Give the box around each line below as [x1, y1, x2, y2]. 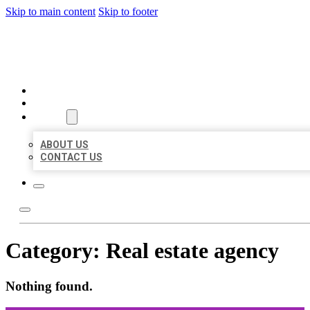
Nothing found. [6, 278, 93, 293]
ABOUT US [40, 139, 89, 150]
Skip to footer [98, 6, 158, 17]
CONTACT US [40, 152, 102, 163]
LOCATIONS [33, 98, 88, 109]
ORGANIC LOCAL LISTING [19, 29, 222, 52]
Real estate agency [106, 238, 279, 264]
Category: [6, 238, 106, 264]
